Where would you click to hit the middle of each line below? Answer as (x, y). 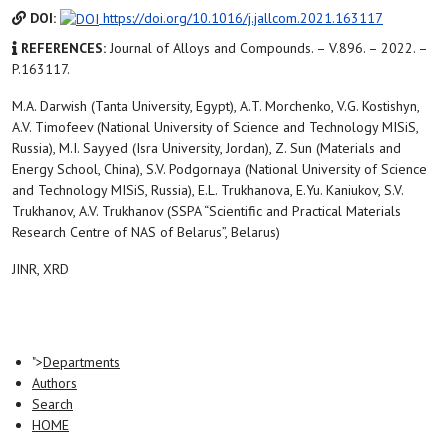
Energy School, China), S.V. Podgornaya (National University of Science (219, 169)
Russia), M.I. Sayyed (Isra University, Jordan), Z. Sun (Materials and (206, 148)
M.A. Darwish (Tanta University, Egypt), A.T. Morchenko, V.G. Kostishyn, (215, 106)
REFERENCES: (63, 48)
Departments (81, 362)
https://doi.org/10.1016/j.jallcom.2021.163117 (241, 18)
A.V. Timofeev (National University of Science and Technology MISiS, (215, 127)
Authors (54, 383)
